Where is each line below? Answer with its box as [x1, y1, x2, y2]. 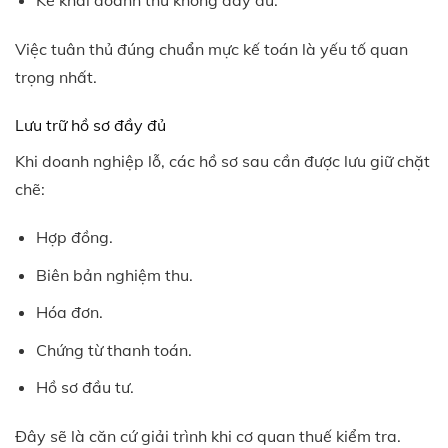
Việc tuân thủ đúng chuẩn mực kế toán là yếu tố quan [15, 38, 408, 59]
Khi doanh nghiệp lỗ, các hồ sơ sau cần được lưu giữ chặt [15, 150, 430, 171]
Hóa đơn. [35, 302, 103, 323]
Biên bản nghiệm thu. [35, 264, 193, 285]
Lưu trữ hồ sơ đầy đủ [15, 114, 166, 135]
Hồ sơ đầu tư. [35, 377, 134, 398]
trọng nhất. [15, 66, 97, 87]
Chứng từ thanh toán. [35, 339, 192, 360]
